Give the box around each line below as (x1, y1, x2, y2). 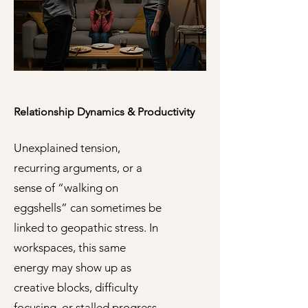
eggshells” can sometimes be (14, 201, 162, 214)
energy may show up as (14, 261, 131, 274)
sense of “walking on (14, 181, 118, 195)
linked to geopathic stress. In (14, 221, 158, 234)
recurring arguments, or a (14, 161, 142, 175)
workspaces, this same (14, 241, 126, 254)
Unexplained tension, (14, 141, 120, 155)
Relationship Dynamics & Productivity (14, 105, 195, 118)
